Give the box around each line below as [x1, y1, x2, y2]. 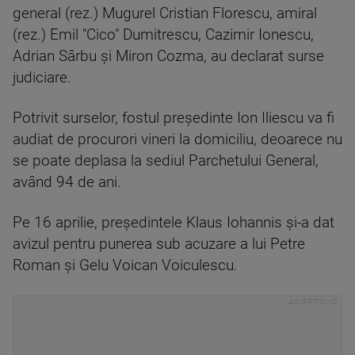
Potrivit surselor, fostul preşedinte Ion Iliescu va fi [13, 109, 334, 127]
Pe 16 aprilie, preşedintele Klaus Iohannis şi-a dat [13, 214, 334, 231]
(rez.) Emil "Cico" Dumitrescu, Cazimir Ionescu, [13, 26, 314, 44]
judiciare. [13, 69, 71, 86]
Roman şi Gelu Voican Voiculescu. [13, 257, 238, 274]
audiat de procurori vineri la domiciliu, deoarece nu [13, 131, 342, 148]
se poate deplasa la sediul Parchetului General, [13, 152, 319, 170]
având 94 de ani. [13, 174, 121, 191]
